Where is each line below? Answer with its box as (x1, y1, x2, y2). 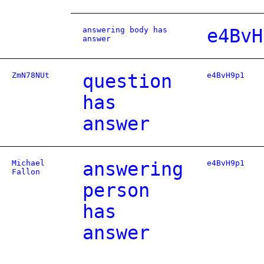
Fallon (12, 167, 40, 176)
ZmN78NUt (12, 71, 49, 80)
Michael (12, 159, 45, 167)
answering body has (82, 25, 167, 34)
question (82, 71, 172, 92)
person (82, 180, 150, 201)
